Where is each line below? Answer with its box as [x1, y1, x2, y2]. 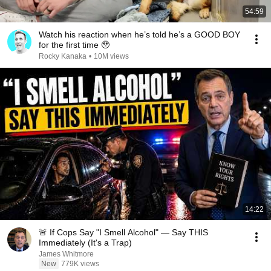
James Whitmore [39, 250, 94, 258]
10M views [94, 52, 129, 60]
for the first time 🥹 [39, 40, 109, 50]
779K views [61, 260, 99, 268]
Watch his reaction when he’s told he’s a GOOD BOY [39, 30, 240, 39]
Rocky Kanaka [39, 52, 87, 60]
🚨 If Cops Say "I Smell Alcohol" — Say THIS [39, 227, 208, 237]
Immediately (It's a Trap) [39, 238, 132, 247]
